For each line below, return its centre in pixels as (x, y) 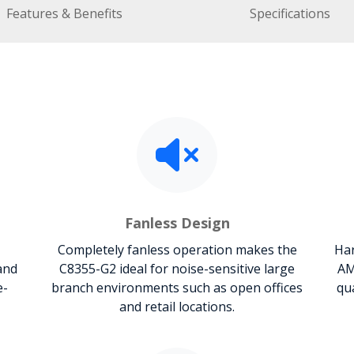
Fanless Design (177, 222)
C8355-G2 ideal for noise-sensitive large (177, 268)
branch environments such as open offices (177, 287)
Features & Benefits (64, 13)
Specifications (290, 13)
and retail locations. (177, 306)
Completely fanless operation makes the (177, 249)
